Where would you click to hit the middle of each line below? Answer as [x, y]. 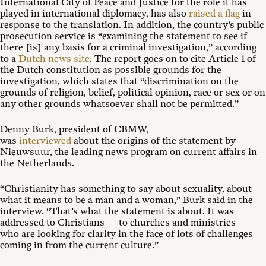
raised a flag [214, 14]
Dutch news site [54, 59]
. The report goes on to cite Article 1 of [173, 59]
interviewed [45, 141]
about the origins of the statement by [153, 141]
